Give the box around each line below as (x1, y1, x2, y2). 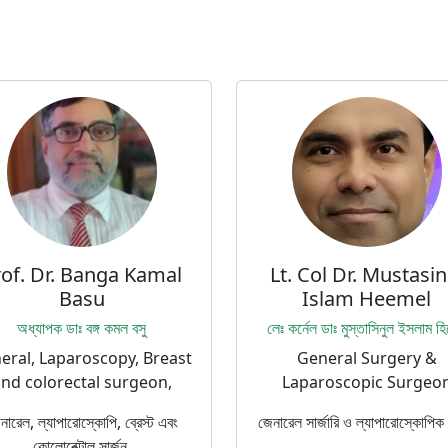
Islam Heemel (302, 285, 431, 312)
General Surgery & (296, 347, 437, 369)
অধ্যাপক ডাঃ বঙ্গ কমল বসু (17, 317, 146, 339)
